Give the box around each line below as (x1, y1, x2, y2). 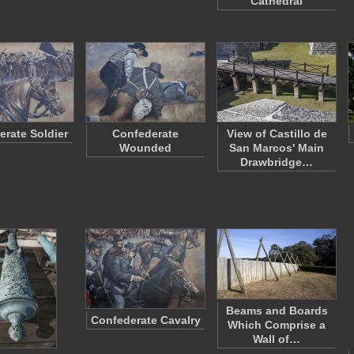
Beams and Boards (225, 304, 328, 317)
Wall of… (253, 333, 300, 345)
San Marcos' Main (229, 141, 324, 154)
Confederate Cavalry (90, 314, 201, 326)
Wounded (119, 141, 171, 154)
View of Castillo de (226, 127, 327, 140)
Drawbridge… (240, 156, 313, 168)
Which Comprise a (228, 318, 326, 331)
